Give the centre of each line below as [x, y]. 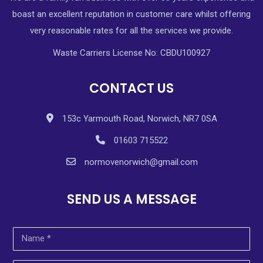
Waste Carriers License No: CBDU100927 [131, 53]
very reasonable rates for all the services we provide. [131, 30]
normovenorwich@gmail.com [141, 162]
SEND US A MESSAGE [131, 199]
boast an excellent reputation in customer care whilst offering [131, 14]
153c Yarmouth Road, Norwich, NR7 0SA [140, 118]
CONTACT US [131, 88]
